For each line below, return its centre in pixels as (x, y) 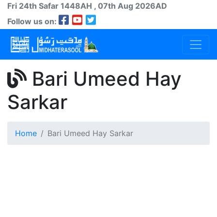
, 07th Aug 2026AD (131, 6)
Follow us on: (33, 21)
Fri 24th (22, 6)
